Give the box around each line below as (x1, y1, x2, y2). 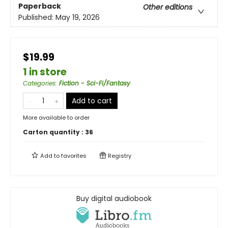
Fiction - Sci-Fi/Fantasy (59, 79, 130, 88)
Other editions (143, 2, 192, 12)
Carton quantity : (23, 128, 85, 137)
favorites (61, 152, 87, 160)
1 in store (23, 65, 67, 79)
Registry (106, 152, 131, 160)
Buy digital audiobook (76, 193, 152, 204)
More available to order (23, 113, 90, 122)
